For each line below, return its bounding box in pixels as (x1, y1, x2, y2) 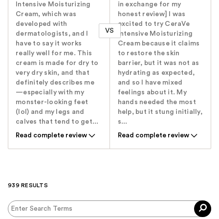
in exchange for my (117, 1, 181, 8)
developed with (16, 21, 67, 28)
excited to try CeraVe (117, 21, 190, 28)
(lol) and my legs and (16, 109, 85, 116)
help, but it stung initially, (117, 109, 202, 116)
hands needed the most (117, 99, 196, 106)
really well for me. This (16, 50, 92, 57)
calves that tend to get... (16, 118, 99, 126)
